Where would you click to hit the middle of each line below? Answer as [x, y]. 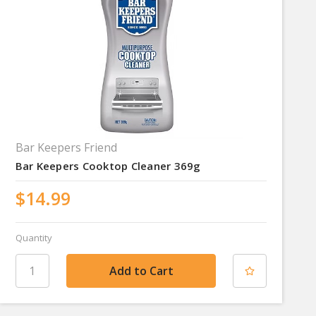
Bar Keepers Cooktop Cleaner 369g [108, 165]
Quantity [34, 237]
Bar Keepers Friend [66, 147]
